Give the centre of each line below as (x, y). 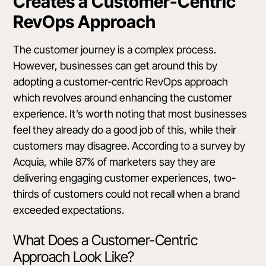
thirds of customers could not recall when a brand (127, 194)
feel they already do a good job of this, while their (125, 130)
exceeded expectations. (69, 210)
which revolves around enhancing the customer (123, 98)
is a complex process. (166, 50)
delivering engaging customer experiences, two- (125, 178)
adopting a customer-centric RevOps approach (121, 82)
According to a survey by (189, 146)
